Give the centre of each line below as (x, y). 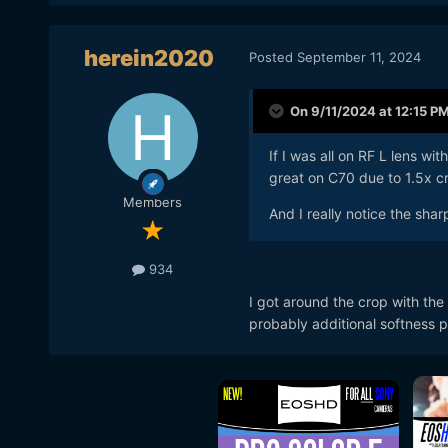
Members (153, 202)
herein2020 (148, 58)
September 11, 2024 (358, 56)
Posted (272, 56)
